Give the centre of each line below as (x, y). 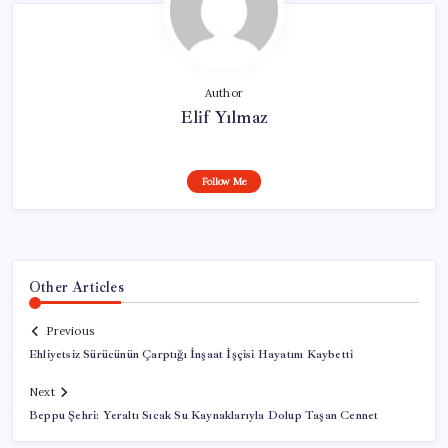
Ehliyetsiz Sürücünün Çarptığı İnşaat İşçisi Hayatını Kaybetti (191, 355)
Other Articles (76, 286)
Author (224, 92)
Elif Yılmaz (224, 116)
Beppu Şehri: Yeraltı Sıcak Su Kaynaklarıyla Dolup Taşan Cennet (204, 416)
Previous (70, 331)
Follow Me (224, 181)
